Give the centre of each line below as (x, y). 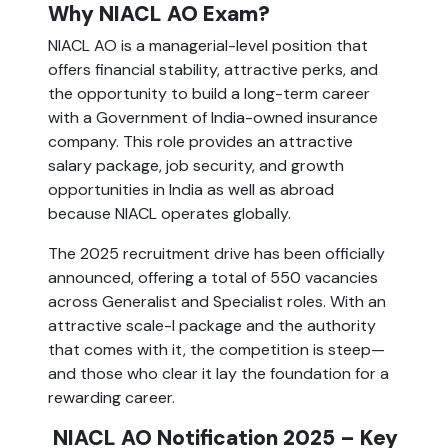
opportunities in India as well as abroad (191, 190)
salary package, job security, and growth (196, 166)
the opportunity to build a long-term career (209, 94)
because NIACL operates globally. (169, 214)
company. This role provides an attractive (200, 142)
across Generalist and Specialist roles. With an (217, 302)
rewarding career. (111, 398)
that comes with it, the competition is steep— (216, 350)
